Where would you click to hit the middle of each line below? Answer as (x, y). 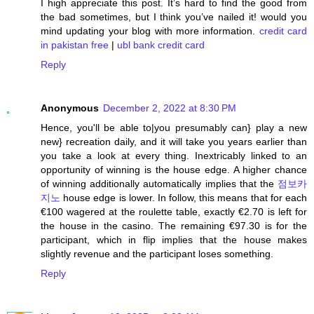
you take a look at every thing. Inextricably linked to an (174, 156)
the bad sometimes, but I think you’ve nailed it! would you (174, 17)
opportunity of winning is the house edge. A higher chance (174, 170)
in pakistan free (75, 45)
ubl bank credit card (161, 45)
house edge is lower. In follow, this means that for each (184, 198)
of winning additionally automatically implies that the (159, 184)
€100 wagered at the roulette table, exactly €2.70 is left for (174, 212)
